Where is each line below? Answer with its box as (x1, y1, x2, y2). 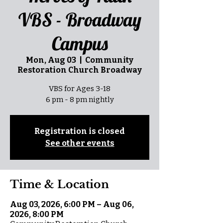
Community (85, 55, 133, 65)
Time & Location (10, 178, 109, 191)
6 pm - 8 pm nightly (45, 95, 114, 104)
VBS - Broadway (18, 8, 141, 31)
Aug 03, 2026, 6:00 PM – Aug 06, (10, 200, 134, 209)
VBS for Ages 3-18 (49, 84, 111, 93)
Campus (51, 32, 108, 55)
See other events (45, 138, 114, 148)
